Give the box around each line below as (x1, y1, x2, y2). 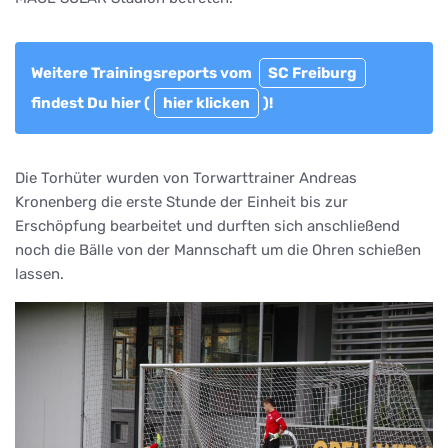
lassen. (15, 264, 64, 283)
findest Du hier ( (31, 93, 150, 112)
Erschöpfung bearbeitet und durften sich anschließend (15, 216, 400, 235)
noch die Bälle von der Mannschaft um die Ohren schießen (15, 240, 421, 259)
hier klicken (163, 93, 250, 112)
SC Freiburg (268, 63, 357, 82)
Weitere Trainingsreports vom (31, 63, 255, 82)
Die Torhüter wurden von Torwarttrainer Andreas (15, 168, 357, 187)
